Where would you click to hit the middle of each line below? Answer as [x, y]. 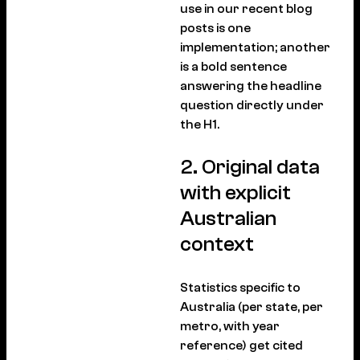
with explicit [235, 192]
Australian [228, 218]
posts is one [215, 28]
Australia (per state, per [252, 307]
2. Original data [250, 167]
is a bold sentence [233, 66]
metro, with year [230, 326]
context [217, 244]
